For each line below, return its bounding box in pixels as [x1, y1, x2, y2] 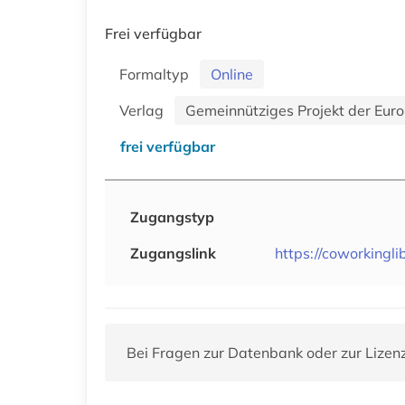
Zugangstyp [130, 207, 214, 226]
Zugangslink [130, 243, 216, 262]
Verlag [119, 100, 171, 119]
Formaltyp [119, 64, 196, 83]
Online [211, 64, 253, 83]
